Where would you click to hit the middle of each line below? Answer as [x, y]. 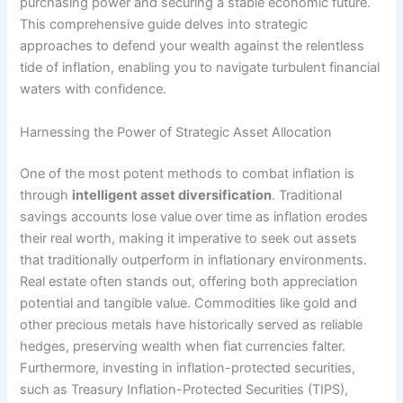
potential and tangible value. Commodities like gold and [189, 303]
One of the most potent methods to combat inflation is [188, 173]
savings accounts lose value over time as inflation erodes [194, 216]
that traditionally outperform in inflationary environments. [194, 260]
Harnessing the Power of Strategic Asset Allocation [176, 132]
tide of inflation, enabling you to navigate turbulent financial [200, 68]
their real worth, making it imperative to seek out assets [189, 238]
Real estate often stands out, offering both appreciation [189, 281]
